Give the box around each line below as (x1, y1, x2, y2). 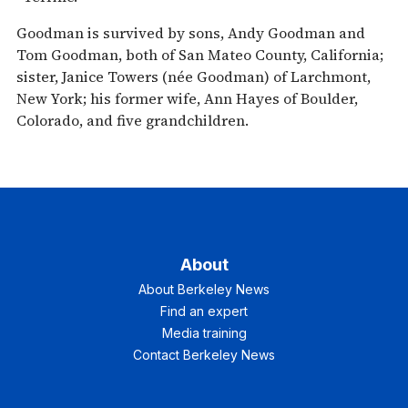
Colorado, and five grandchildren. (16, 109, 249, 130)
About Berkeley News (138, 280, 270, 297)
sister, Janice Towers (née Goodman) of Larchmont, (16, 66, 371, 87)
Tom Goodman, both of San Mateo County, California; (16, 44, 383, 65)
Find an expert (160, 302, 248, 319)
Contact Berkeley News (133, 346, 275, 362)
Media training (161, 324, 247, 341)
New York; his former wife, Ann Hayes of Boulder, (16, 87, 358, 108)
